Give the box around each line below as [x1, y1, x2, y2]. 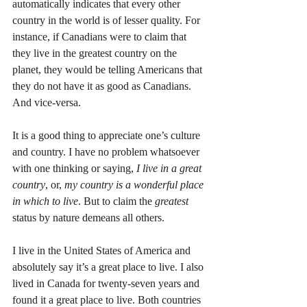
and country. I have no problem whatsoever [12, 146, 202, 158]
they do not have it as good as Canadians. [12, 80, 194, 92]
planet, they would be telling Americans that [12, 64, 205, 75]
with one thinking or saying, [12, 162, 136, 174]
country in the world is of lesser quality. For [12, 14, 203, 26]
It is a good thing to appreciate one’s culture [12, 130, 203, 141]
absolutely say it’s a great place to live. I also [12, 261, 206, 273]
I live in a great [136, 162, 204, 174]
